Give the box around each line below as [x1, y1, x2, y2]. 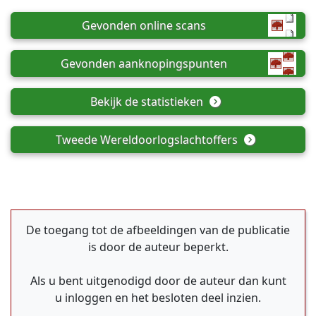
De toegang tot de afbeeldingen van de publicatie [26, 222, 290, 238]
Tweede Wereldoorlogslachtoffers [56, 132, 241, 147]
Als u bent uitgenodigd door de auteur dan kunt [30, 273, 286, 288]
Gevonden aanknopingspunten [61, 56, 227, 71]
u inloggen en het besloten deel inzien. [55, 290, 261, 305]
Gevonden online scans [82, 18, 206, 33]
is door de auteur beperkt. [87, 239, 229, 255]
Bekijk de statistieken [90, 94, 207, 109]
